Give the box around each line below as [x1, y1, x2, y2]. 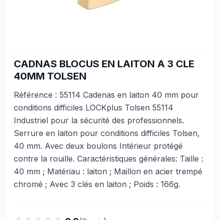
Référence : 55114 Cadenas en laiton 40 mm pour [14, 90, 199, 100]
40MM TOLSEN [14, 70, 86, 82]
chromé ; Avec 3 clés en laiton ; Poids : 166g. [14, 179, 180, 189]
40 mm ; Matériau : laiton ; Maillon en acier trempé [14, 166, 202, 176]
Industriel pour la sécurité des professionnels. [14, 115, 184, 125]
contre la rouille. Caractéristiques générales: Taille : [14, 154, 203, 164]
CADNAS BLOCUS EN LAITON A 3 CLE [14, 58, 194, 70]
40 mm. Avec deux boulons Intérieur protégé [14, 141, 183, 151]
